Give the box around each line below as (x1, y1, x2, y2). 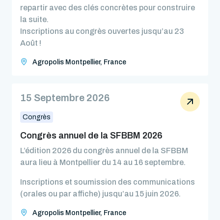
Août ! (20, 39, 41, 47)
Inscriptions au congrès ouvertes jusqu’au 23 (20, 27, 184, 35)
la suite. (20, 15, 49, 24)
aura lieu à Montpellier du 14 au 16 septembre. (20, 158, 186, 166)
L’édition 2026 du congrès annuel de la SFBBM (20, 146, 188, 155)
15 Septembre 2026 (20, 92, 110, 103)
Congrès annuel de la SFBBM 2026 (20, 131, 163, 140)
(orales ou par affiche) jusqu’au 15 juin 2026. (20, 190, 181, 198)
